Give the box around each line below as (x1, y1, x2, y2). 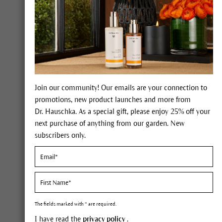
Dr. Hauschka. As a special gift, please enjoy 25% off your (35, 108, 210, 115)
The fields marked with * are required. (35, 201, 116, 207)
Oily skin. (119, 170, 190, 190)
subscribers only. (35, 131, 86, 139)
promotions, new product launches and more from (35, 96, 191, 104)
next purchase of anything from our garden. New (35, 119, 184, 127)
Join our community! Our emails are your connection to (35, 84, 207, 92)
